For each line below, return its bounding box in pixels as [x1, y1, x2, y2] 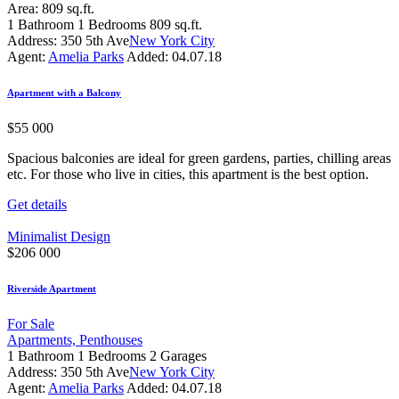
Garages [160, 347, 207, 363]
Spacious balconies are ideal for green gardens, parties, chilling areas [7, 150, 391, 166]
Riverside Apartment [7, 282, 96, 294]
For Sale [7, 315, 54, 331]
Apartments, [7, 331, 79, 347]
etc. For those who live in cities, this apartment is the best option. [7, 166, 369, 182]
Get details [7, 196, 67, 212]
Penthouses [79, 331, 142, 347]
